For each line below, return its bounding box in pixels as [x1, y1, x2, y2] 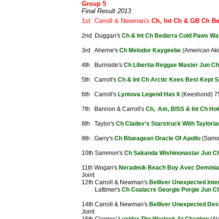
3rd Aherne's [82, 47, 119, 54]
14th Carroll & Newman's [82, 201, 149, 208]
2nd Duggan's [82, 32, 122, 39]
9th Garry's [82, 135, 114, 142]
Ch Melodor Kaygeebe [119, 47, 181, 54]
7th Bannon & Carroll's [82, 106, 146, 112]
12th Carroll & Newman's [82, 179, 149, 186]
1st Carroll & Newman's [82, 17, 152, 24]
